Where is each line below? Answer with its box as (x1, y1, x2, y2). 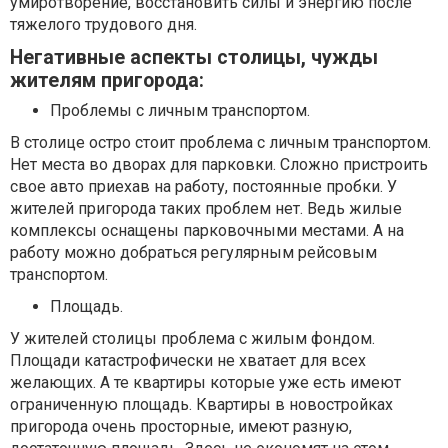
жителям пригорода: (10, 69, 204, 92)
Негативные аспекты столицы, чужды (10, 46, 378, 69)
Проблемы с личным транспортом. (50, 101, 310, 120)
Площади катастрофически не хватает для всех (10, 351, 366, 370)
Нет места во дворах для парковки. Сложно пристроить (10, 155, 428, 174)
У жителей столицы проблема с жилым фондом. (10, 329, 375, 348)
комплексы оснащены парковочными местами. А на (10, 221, 404, 240)
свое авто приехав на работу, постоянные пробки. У (10, 177, 397, 196)
